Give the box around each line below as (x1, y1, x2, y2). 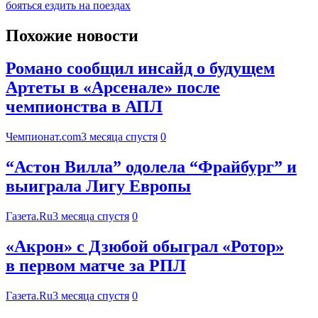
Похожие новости (6, 26, 138, 45)
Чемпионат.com (6, 131, 81, 143)
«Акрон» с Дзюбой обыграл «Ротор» (6, 237, 284, 256)
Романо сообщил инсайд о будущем (6, 59, 275, 78)
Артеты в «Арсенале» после (6, 78, 220, 97)
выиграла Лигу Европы (6, 177, 191, 196)
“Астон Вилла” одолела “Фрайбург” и (6, 158, 297, 177)
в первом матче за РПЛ (6, 256, 186, 275)
